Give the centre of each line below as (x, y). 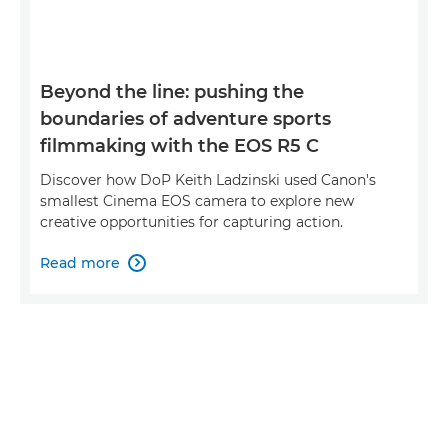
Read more (80, 262)
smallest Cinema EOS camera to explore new (197, 200)
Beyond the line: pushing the (172, 91)
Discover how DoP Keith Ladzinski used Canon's (208, 179)
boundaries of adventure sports (185, 118)
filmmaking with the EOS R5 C (179, 145)
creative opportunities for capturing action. (191, 221)
